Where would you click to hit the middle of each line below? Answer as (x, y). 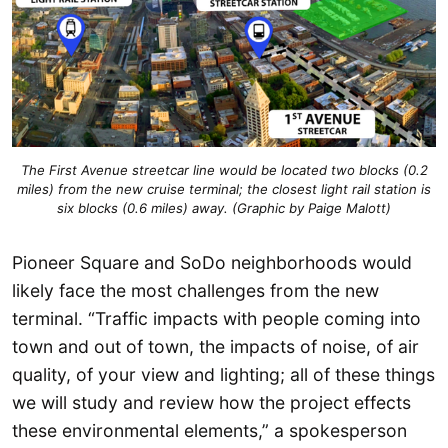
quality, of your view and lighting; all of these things (223, 375)
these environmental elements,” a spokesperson (209, 431)
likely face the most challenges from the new (195, 291)
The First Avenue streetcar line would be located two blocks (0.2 (224, 169)
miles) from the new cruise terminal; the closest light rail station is (224, 188)
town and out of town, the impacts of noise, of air (215, 347)
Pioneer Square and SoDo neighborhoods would (212, 263)
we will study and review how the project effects (211, 403)
